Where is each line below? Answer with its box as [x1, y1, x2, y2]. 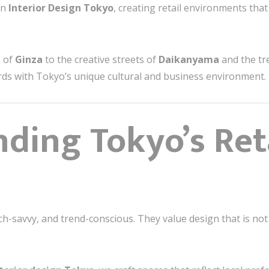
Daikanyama [159, 53, 219, 66]
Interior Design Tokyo [8, 1, 113, 14]
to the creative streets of [43, 53, 159, 66]
